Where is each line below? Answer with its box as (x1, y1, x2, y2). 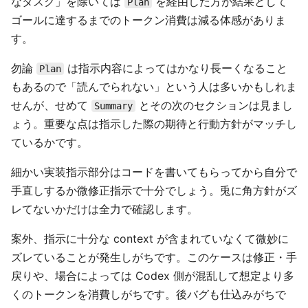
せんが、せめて (11, 98, 91, 113)
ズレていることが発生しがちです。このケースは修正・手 (11, 250, 297, 265)
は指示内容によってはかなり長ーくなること (64, 61, 287, 76)
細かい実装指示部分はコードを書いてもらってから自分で (11, 165, 297, 179)
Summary (94, 100, 133, 112)
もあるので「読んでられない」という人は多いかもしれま (11, 80, 297, 94)
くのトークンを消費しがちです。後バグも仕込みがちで (11, 287, 286, 302)
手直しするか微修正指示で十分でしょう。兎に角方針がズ (11, 184, 297, 198)
